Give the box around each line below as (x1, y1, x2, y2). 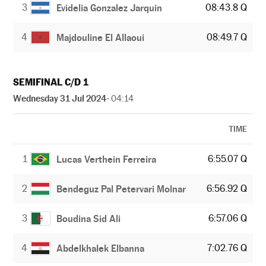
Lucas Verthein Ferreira (56, 153, 157, 165)
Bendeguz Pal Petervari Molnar (56, 183, 186, 195)
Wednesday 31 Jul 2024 (13, 93, 106, 103)
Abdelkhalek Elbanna (56, 242, 145, 254)
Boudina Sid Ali (56, 213, 121, 224)
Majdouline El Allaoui (56, 31, 144, 43)
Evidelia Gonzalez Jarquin (56, 2, 162, 14)
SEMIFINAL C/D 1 (13, 77, 88, 88)
